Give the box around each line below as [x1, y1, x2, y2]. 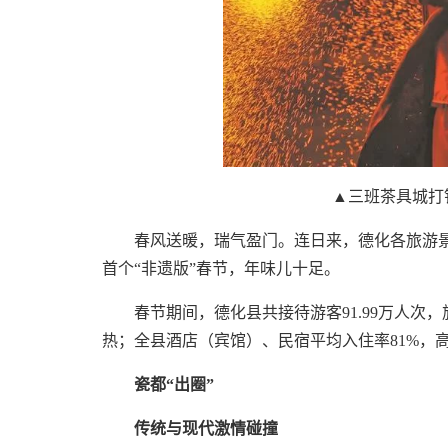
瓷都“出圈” [134, 376, 214, 394]
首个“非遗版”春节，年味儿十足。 [102, 260, 340, 278]
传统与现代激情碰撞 [134, 420, 278, 438]
